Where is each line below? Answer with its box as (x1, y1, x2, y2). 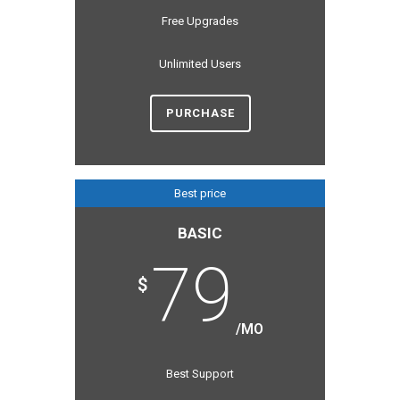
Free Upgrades (162, 13, 238, 28)
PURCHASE (165, 105, 235, 120)
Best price (174, 186, 226, 200)
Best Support (166, 366, 234, 380)
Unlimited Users (159, 56, 241, 71)
